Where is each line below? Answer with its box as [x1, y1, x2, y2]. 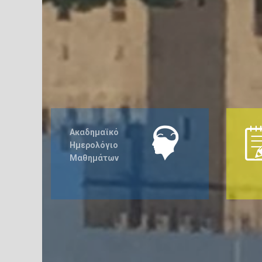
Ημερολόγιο [70, 140, 118, 150]
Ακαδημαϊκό [70, 127, 119, 137]
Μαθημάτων [70, 153, 119, 163]
